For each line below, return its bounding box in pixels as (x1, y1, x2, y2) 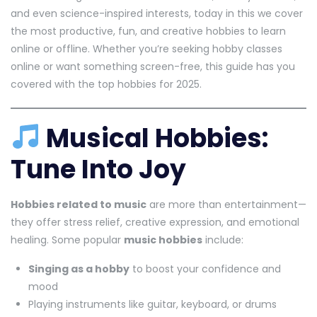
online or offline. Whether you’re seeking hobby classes (11, 41, 282, 56)
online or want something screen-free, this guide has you (11, 59, 295, 74)
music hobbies (124, 232, 202, 247)
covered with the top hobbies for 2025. (11, 76, 202, 91)
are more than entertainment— (146, 197, 306, 212)
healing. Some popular (11, 232, 124, 247)
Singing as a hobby (28, 261, 129, 276)
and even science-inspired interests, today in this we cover (11, 6, 303, 21)
